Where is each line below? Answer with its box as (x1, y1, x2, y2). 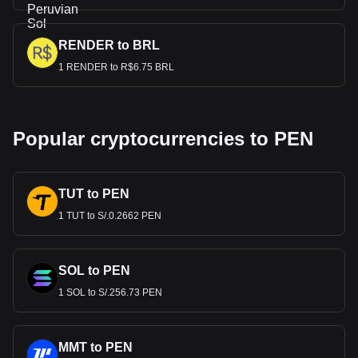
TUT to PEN (58, 187, 129, 201)
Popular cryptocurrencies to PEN (13, 128, 313, 149)
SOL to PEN (58, 264, 130, 277)
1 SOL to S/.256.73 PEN (58, 287, 162, 298)
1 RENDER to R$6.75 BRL (58, 62, 174, 73)
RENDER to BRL (58, 38, 160, 52)
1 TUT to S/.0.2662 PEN (58, 210, 161, 221)
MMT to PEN (58, 340, 133, 354)
